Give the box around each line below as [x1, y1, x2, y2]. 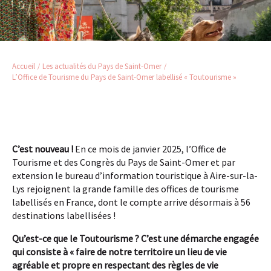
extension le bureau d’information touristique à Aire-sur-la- [12, 169, 258, 182]
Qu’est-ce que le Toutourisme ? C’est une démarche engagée [12, 232, 259, 245]
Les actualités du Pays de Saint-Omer [42, 61, 162, 72]
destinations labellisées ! [12, 209, 116, 222]
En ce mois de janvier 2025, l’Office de [73, 143, 226, 155]
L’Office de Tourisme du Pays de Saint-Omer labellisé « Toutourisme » [12, 72, 237, 83]
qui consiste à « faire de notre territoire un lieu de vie [12, 246, 227, 258]
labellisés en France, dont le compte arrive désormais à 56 [12, 196, 250, 209]
